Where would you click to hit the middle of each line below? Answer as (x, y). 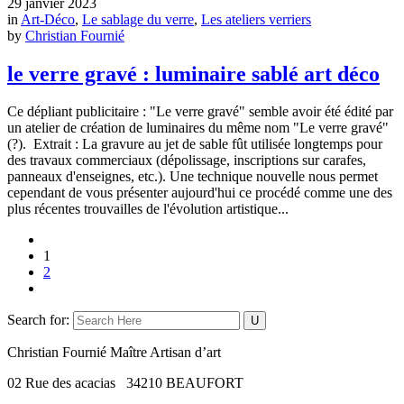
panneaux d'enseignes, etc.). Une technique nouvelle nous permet (193, 177)
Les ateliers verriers (256, 19)
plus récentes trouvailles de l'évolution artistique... (148, 209)
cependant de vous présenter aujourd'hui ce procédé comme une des (200, 193)
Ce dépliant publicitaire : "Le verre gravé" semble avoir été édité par (200, 112)
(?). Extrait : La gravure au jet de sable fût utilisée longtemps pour (195, 144)
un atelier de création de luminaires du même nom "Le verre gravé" (198, 128)
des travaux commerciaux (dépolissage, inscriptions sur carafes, (187, 161)
